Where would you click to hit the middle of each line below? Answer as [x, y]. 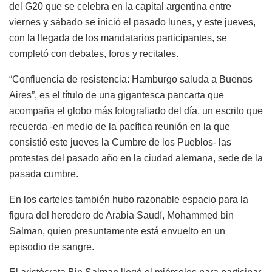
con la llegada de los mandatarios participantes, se [118, 38]
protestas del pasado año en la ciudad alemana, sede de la [136, 158]
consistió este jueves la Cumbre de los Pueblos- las [120, 142]
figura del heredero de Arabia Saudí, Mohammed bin [121, 215]
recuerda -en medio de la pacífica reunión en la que [120, 126]
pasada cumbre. [44, 174]
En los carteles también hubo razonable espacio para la [129, 199]
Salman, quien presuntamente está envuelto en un [117, 231]
